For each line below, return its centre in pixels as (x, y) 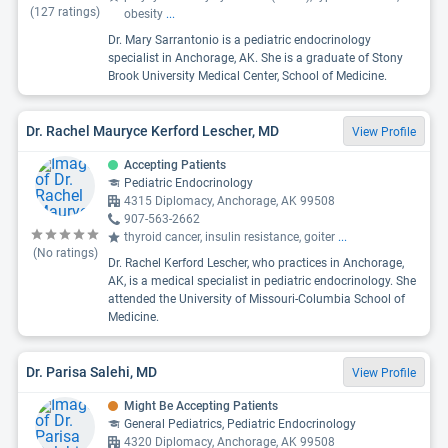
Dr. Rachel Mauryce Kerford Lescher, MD (152, 130)
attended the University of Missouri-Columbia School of (256, 299)
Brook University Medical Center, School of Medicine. (247, 76)
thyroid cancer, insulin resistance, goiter (231, 237)
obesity (145, 14)
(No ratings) (65, 253)
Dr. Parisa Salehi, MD (91, 371)
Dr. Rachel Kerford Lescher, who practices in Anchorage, (256, 263)
